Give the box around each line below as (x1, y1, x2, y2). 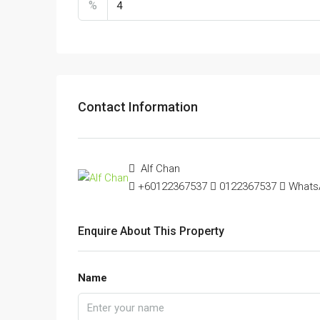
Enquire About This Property (78, 224, 224, 239)
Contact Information (78, 99, 198, 114)
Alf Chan (138, 162, 180, 176)
